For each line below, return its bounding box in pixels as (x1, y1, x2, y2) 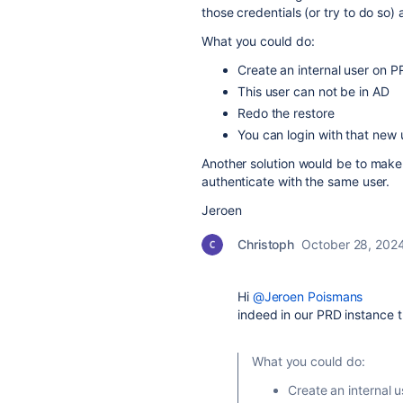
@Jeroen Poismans (252, 289, 363, 304)
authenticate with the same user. (201, 174, 390, 189)
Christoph (237, 237, 295, 252)
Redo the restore (237, 105, 335, 121)
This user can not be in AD (237, 84, 390, 99)
